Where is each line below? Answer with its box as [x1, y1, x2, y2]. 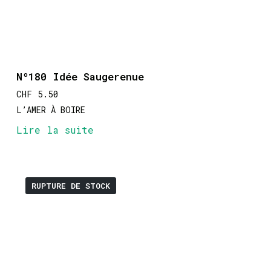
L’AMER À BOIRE [16, 103, 85, 116]
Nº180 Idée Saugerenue [16, 69, 144, 83]
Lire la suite [16, 123, 94, 136]
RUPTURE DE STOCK [31, 180, 110, 191]
